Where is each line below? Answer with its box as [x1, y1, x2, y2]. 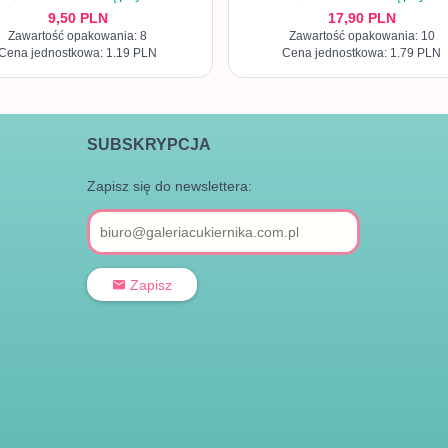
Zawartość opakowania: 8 [8, 29, 148, 43]
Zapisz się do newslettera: [86, 178, 252, 194]
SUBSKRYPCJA [86, 136, 211, 153]
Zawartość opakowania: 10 [288, 29, 435, 43]
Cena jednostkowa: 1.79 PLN [282, 46, 442, 60]
